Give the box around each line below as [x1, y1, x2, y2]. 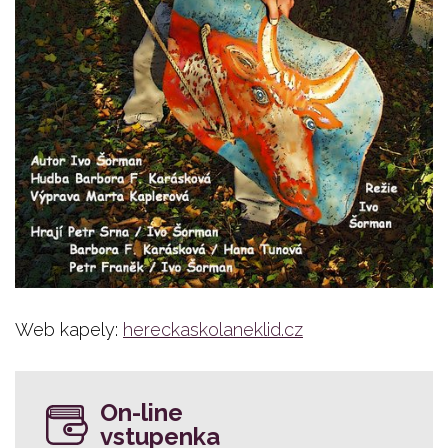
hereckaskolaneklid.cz [123, 319, 303, 341]
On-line [100, 398, 183, 428]
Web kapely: [15, 319, 123, 341]
